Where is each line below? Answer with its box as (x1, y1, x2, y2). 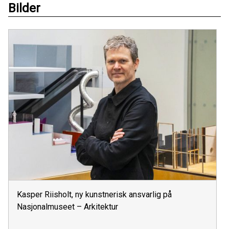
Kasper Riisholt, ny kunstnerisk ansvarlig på (17, 190, 172, 200)
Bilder (8, 1, 40, 15)
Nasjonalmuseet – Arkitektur (17, 202, 118, 212)
